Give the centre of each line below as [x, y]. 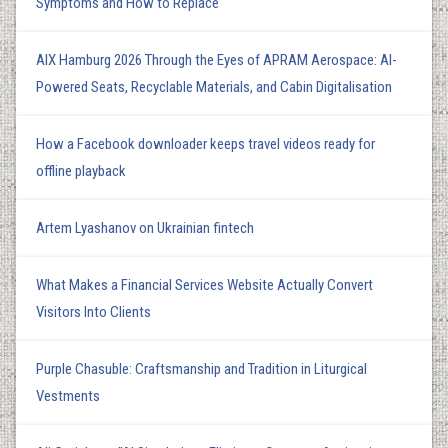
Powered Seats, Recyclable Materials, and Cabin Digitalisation [214, 86]
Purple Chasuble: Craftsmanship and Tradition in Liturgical [201, 368]
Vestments [68, 395]
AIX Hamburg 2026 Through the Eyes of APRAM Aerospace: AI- [216, 59]
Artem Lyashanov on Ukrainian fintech [145, 227]
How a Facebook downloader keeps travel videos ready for [205, 143]
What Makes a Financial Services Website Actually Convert [204, 284]
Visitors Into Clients [93, 311]
